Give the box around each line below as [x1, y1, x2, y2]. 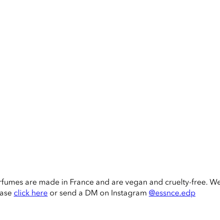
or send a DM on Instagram [48, 187, 149, 198]
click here [14, 187, 48, 198]
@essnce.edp [149, 187, 195, 198]
